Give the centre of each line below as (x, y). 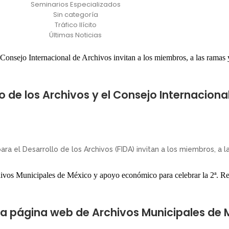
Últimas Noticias (75, 35)
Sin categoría (75, 15)
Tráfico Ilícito (75, 25)
